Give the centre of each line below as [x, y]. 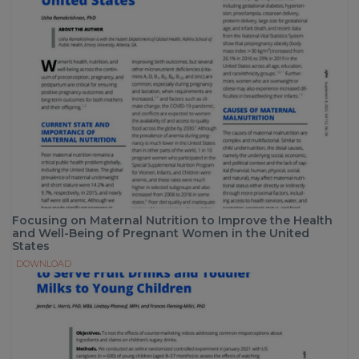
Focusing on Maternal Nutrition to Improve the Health [172, 220]
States [31, 246]
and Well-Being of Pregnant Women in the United [161, 233]
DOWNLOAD [44, 263]
